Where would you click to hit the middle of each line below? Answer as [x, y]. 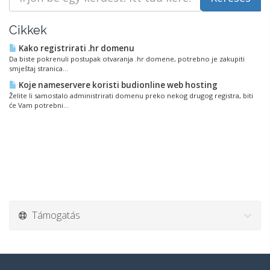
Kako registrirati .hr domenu [76, 48]
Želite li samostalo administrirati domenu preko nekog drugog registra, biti [131, 95]
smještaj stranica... [39, 68]
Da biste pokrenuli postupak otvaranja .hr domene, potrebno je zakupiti [127, 58]
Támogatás [54, 215]
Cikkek [28, 30]
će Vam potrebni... [39, 105]
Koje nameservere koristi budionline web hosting [117, 85]
